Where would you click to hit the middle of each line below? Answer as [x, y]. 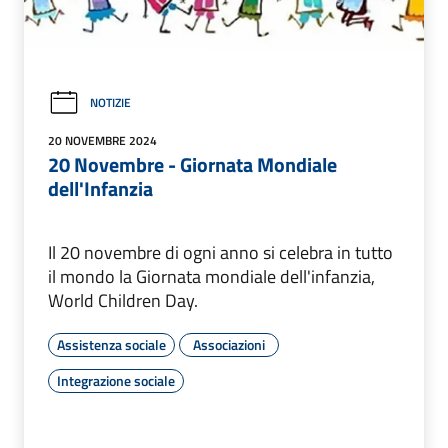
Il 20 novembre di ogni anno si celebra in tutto [220, 252]
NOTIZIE [110, 103]
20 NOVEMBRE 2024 [102, 140]
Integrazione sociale [116, 380]
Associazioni [229, 344]
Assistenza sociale [111, 344]
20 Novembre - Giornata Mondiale [192, 164]
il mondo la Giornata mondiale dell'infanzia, [211, 276]
